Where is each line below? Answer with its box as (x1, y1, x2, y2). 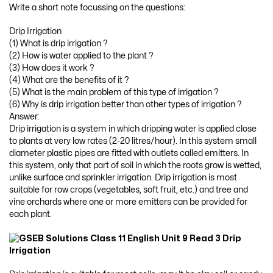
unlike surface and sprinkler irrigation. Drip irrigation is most (9, 174, 237, 182)
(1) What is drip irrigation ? (9, 40, 108, 48)
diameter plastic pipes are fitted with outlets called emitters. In (9, 149, 249, 158)
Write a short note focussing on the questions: (9, 3, 185, 12)
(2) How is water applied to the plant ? (9, 52, 154, 60)
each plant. (9, 210, 52, 219)
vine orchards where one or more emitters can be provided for (9, 198, 247, 207)
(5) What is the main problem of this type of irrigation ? (9, 88, 219, 97)
